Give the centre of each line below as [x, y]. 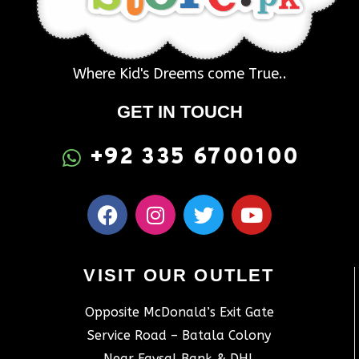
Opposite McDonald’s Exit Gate [179, 313]
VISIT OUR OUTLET [179, 276]
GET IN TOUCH [179, 112]
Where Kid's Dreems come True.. [179, 74]
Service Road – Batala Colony [179, 336]
